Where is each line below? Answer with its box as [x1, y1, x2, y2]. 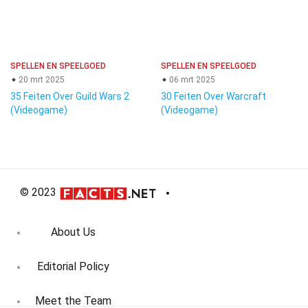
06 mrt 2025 [167, 75, 215, 85]
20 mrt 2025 [16, 75, 65, 85]
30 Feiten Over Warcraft [161, 91, 266, 102]
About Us [51, 225, 96, 239]
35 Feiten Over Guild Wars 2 [10, 91, 129, 102]
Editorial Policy [37, 260, 109, 274]
